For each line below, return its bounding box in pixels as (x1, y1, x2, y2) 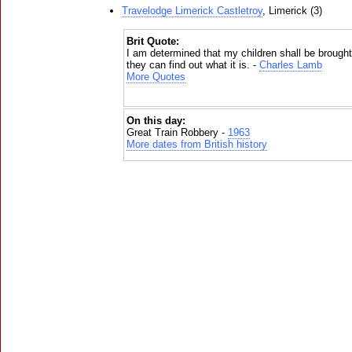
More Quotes (126, 71, 185, 83)
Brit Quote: (126, 35, 179, 48)
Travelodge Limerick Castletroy (122, 5, 262, 17)
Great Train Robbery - (126, 126, 228, 139)
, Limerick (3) (262, 5, 322, 17)
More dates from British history (126, 138, 267, 151)
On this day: (126, 115, 185, 127)
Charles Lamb (259, 59, 322, 71)
